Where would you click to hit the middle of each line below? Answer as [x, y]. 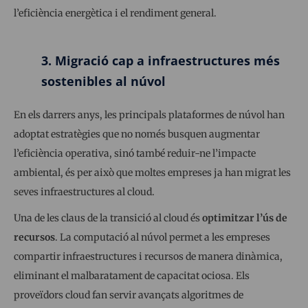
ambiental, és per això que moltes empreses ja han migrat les [152, 172]
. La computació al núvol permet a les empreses [163, 237]
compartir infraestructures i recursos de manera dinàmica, [148, 256]
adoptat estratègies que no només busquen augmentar [137, 134]
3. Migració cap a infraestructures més [161, 60]
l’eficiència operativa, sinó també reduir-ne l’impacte [135, 153]
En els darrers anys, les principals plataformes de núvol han [149, 114]
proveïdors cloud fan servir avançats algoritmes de [129, 295]
